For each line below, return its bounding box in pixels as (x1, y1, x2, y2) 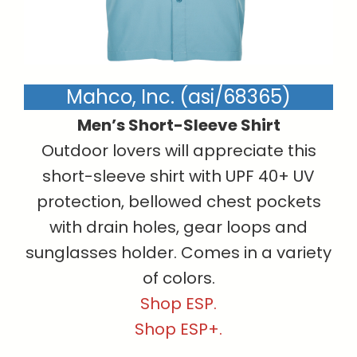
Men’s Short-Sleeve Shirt (76, 113, 280, 136)
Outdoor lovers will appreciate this (41, 139, 316, 162)
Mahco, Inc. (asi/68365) (66, 83, 291, 110)
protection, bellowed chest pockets (36, 190, 321, 213)
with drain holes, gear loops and (49, 215, 308, 238)
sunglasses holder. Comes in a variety (25, 241, 331, 264)
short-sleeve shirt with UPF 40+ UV (42, 164, 315, 187)
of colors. (142, 266, 215, 289)
